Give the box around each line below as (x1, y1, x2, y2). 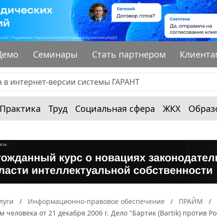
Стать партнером (92, 48, 166, 60)
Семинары (33, 48, 78, 60)
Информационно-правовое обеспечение (28, 196, 165, 206)
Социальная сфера (75, 102, 155, 114)
